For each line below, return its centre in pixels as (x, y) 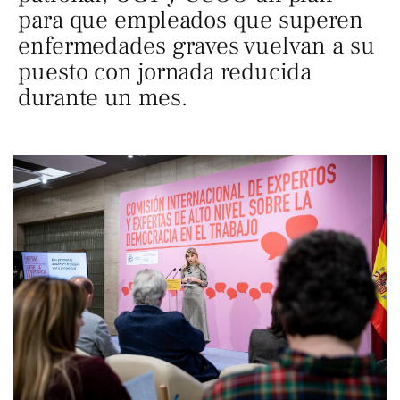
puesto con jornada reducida (165, 72)
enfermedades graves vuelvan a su (196, 46)
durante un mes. (103, 98)
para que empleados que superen (191, 20)
